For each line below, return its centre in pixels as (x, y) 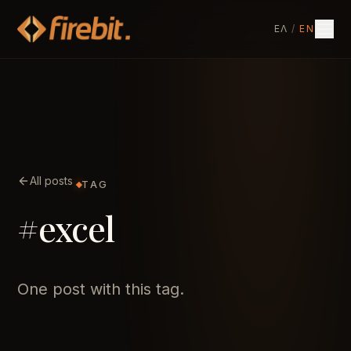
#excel (66, 228)
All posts (52, 181)
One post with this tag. (101, 289)
